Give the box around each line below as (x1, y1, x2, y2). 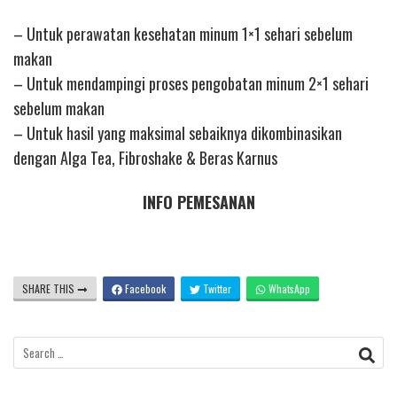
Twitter (200, 281, 231, 297)
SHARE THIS (22, 281, 77, 297)
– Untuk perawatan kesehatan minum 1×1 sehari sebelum (13, 21, 353, 45)
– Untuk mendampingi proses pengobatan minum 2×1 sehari (13, 71, 369, 95)
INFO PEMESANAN (142, 191, 255, 214)
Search (12, 337, 54, 361)
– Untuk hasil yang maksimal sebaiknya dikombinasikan (13, 121, 342, 144)
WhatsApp (266, 281, 310, 297)
